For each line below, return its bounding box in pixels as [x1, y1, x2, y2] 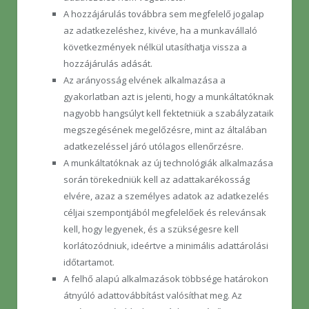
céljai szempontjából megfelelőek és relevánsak [63, 206, 266, 219]
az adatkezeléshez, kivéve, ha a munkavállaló [63, 24, 257, 37]
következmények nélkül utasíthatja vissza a [63, 41, 247, 54]
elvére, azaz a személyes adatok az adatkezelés [63, 190, 269, 203]
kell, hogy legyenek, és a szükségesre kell [63, 223, 239, 236]
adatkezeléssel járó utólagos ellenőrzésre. [63, 140, 243, 153]
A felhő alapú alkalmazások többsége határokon [63, 272, 268, 286]
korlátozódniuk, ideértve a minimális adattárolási [63, 239, 268, 252]
